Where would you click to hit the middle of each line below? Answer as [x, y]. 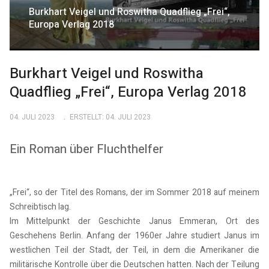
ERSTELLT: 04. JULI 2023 [110, 117]
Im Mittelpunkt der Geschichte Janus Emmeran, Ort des [134, 221]
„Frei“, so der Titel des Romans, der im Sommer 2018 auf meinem [134, 192]
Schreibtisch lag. [40, 207]
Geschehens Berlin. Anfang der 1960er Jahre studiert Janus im [134, 235]
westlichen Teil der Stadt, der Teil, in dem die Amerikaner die [134, 250]
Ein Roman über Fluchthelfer [86, 149]
